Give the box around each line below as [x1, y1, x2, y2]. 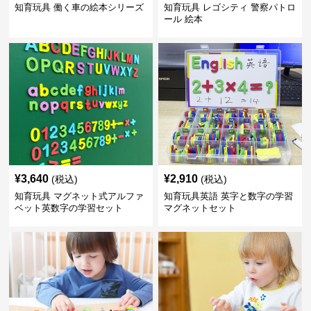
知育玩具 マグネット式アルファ [15, 190, 144, 201]
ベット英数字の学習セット [15, 202, 124, 213]
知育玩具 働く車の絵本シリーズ [15, 1, 144, 12]
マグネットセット [163, 202, 236, 213]
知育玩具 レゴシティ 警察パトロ [163, 1, 296, 12]
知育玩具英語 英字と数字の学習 [163, 190, 293, 201]
